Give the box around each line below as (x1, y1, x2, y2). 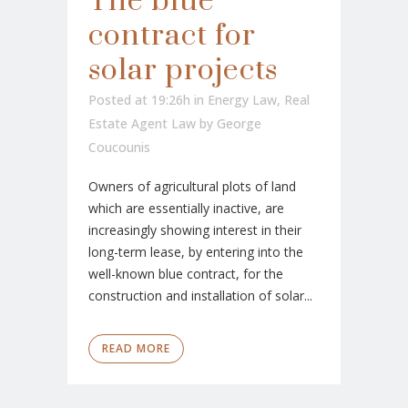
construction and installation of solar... (88, 287, 312, 305)
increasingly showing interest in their (88, 221, 301, 240)
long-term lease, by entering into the (88, 243, 303, 261)
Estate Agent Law (88, 115, 196, 133)
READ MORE (102, 341, 170, 357)
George (217, 115, 261, 133)
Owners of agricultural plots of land (88, 178, 296, 196)
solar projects (88, 52, 278, 90)
